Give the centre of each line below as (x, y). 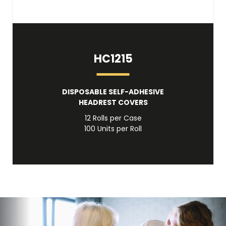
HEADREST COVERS (113, 102)
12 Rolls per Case (113, 118)
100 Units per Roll (113, 129)
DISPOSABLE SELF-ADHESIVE (113, 92)
